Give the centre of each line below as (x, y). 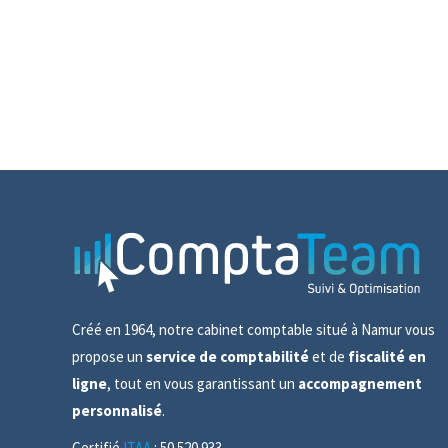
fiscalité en (387, 356)
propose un (109, 356)
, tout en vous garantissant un (202, 383)
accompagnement (360, 383)
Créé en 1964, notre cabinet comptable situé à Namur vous (253, 329)
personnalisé (117, 410)
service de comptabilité (227, 356)
